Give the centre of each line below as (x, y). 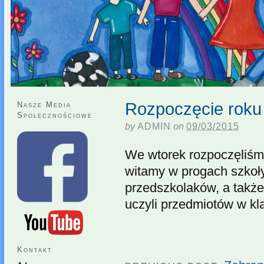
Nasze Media (44, 104)
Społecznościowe (55, 115)
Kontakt (35, 249)
